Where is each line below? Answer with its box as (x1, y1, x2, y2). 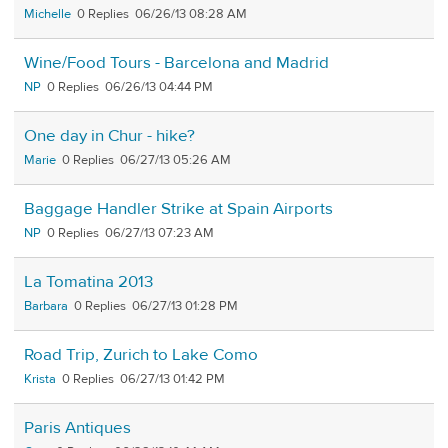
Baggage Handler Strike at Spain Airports (24, 197, 333, 220)
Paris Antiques (24, 416, 131, 439)
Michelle (24, 5, 71, 22)
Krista (24, 370, 56, 387)
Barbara (24, 297, 68, 314)
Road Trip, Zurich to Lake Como (24, 343, 258, 366)
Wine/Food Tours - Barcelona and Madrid (24, 51, 329, 74)
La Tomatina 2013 (24, 270, 153, 293)
